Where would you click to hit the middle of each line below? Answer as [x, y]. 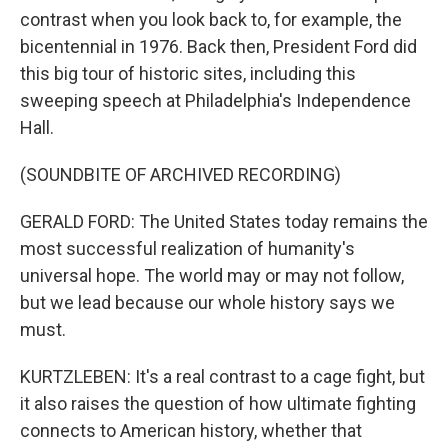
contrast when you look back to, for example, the [211, 19]
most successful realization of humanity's [187, 248]
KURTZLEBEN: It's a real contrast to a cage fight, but [222, 376]
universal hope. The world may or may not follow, [212, 275]
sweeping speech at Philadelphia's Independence [215, 100]
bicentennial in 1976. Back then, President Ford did [218, 46]
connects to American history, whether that [191, 430]
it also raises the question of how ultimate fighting [218, 403]
